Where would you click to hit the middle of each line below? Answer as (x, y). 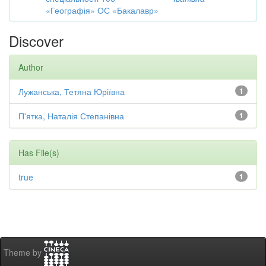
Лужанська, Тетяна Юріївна (72, 91)
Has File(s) (39, 153)
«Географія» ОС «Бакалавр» (102, 10)
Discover (36, 41)
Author (31, 67)
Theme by (24, 253)
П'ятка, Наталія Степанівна (71, 116)
